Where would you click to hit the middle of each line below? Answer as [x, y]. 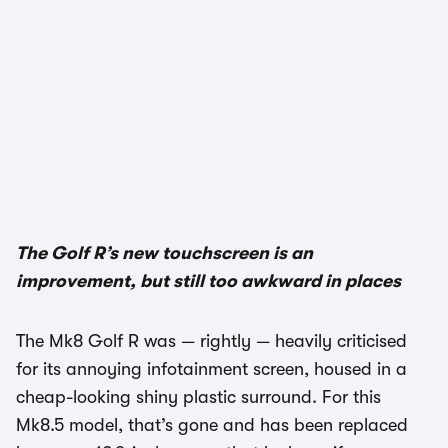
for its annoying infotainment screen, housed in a [211, 368]
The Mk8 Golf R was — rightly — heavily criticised [211, 340]
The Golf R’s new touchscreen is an [164, 252]
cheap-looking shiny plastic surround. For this [198, 396]
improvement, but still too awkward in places [208, 280]
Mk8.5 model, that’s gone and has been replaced [212, 424]
